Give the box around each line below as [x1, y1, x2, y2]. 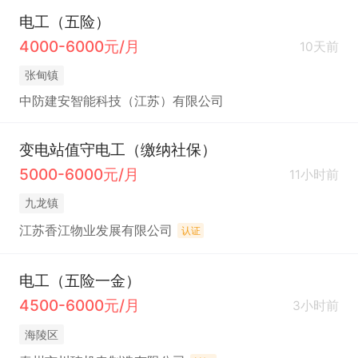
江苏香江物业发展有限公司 [18, 223, 173, 239]
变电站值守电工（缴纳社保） [18, 140, 217, 160]
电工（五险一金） [18, 271, 141, 291]
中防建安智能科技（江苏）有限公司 [18, 93, 224, 109]
